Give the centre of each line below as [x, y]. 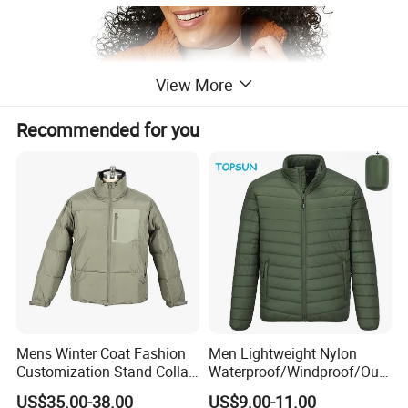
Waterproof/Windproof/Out [296, 372]
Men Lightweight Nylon [282, 354]
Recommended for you [108, 129]
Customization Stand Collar [105, 372]
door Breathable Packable [291, 390]
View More [194, 84]
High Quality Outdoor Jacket [107, 390]
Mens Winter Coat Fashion [102, 354]
